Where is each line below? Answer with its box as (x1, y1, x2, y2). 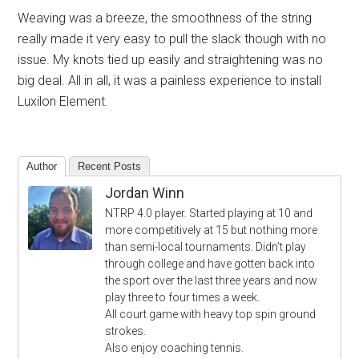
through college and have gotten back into (105, 257, 316, 271)
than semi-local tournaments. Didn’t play (105, 240, 307, 254)
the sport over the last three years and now (105, 274, 318, 288)
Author (26, 160, 58, 173)
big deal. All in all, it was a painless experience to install (18, 73, 322, 89)
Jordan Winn (105, 184, 185, 202)
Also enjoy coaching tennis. (105, 341, 244, 355)
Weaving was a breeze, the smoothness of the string (18, 10, 313, 26)
